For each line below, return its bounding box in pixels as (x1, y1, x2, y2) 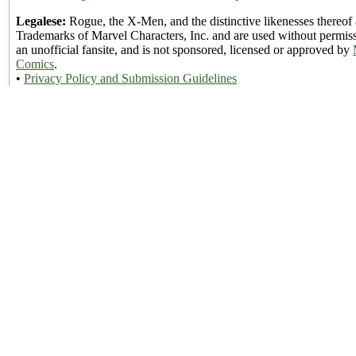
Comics (16, 56, 54, 71)
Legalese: (16, 14, 66, 28)
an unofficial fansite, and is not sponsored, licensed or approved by (16, 42, 353, 56)
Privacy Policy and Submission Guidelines (24, 71, 237, 85)
